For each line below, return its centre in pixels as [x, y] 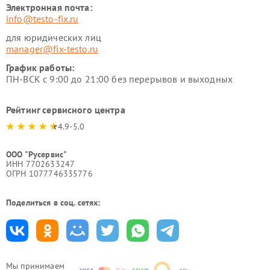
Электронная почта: [49, 7]
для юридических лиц [54, 37]
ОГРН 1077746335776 [49, 174]
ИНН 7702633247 [41, 164]
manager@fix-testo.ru [52, 49]
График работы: [40, 67]
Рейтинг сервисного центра [66, 110]
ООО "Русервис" [37, 154]
